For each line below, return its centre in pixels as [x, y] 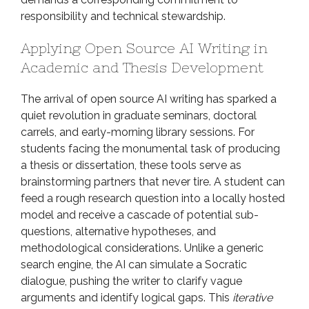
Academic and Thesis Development [142, 67]
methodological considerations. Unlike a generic [142, 248]
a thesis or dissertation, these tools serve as [131, 165]
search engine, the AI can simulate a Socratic [134, 265]
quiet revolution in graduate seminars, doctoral [139, 116]
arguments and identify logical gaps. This [127, 298]
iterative [252, 298]
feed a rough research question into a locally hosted [153, 198]
